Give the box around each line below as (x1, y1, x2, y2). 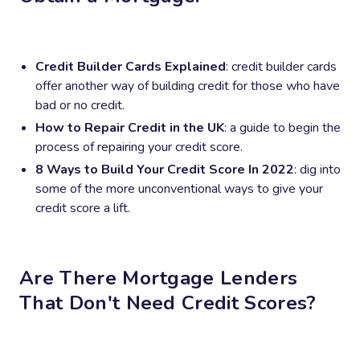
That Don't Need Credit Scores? (19, 289, 317, 316)
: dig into (294, 160, 341, 178)
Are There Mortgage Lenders (19, 264, 298, 291)
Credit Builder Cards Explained (35, 57, 226, 76)
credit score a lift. (35, 198, 130, 217)
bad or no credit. (35, 96, 125, 114)
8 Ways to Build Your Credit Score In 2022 (35, 160, 294, 178)
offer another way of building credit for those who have (35, 76, 340, 95)
